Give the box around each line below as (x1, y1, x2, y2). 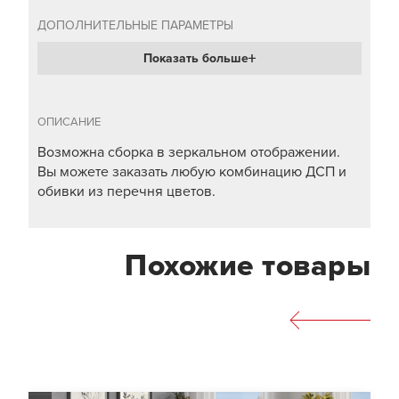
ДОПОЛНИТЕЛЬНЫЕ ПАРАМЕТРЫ (37, 18, 233, 34)
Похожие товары (125, 247, 370, 284)
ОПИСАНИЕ (37, 115, 101, 130)
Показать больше (143, 51, 248, 67)
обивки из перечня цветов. (37, 183, 216, 201)
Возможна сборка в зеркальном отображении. (37, 143, 340, 162)
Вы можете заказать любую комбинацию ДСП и (37, 163, 346, 182)
